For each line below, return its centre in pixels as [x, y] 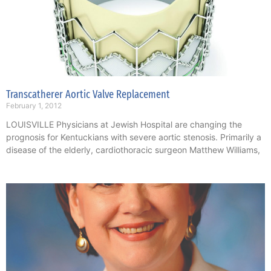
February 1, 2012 [34, 106]
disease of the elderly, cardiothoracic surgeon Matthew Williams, [133, 150]
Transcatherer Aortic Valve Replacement [88, 95]
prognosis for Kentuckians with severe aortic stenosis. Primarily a [134, 137]
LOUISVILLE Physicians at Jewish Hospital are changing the [124, 125]
